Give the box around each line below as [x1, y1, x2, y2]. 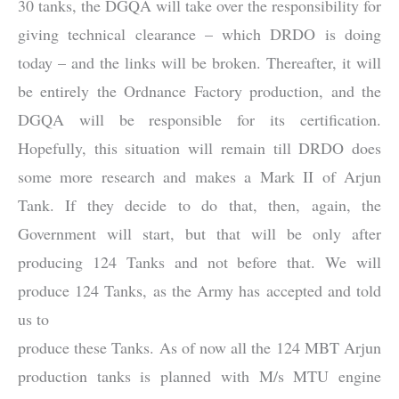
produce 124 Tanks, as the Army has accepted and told [18, 279, 381, 301]
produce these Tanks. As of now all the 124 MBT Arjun [18, 336, 381, 358]
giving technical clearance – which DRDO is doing [18, 22, 381, 45]
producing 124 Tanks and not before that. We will [18, 250, 381, 273]
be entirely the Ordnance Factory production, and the [18, 79, 381, 102]
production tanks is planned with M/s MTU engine [18, 364, 381, 387]
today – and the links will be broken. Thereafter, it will [18, 51, 381, 73]
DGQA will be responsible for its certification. [18, 108, 381, 130]
